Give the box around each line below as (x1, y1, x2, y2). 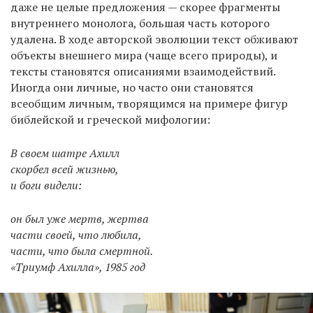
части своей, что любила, (10, 226, 142, 242)
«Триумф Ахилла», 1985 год (10, 259, 145, 275)
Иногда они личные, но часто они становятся (10, 79, 254, 95)
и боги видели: (10, 177, 82, 193)
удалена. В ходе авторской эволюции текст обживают (10, 31, 298, 47)
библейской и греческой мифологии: (10, 111, 210, 127)
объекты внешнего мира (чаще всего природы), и (10, 47, 277, 63)
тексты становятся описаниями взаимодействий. (10, 63, 275, 79)
